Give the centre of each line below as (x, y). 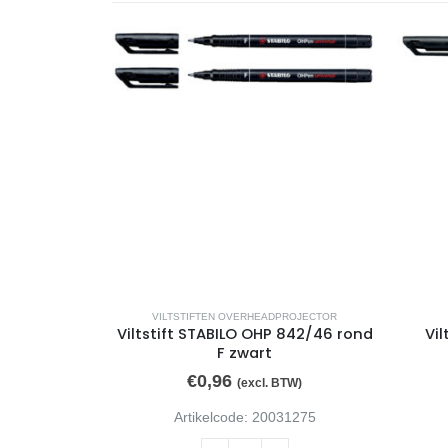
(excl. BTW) (269, 383)
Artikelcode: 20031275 (244, 417)
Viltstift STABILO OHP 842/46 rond (244, 334)
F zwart (244, 353)
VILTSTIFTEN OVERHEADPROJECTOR (244, 317)
